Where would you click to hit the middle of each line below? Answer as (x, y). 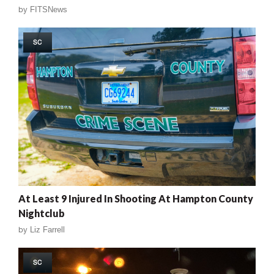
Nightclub (42, 213)
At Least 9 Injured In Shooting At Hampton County (136, 199)
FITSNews (49, 10)
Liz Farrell (47, 230)
